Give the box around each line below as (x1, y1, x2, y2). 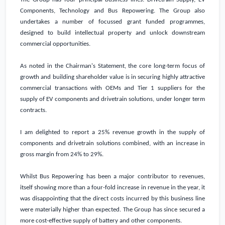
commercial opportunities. (20, 41, 90, 48)
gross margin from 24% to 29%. (20, 151, 103, 158)
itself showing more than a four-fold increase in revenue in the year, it (20, 184, 205, 191)
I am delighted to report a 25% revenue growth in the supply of (20, 129, 205, 136)
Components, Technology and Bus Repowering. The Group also (20, 8, 205, 15)
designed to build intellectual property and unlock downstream (20, 30, 205, 37)
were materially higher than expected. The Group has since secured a (20, 206, 205, 213)
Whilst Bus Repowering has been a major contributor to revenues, (20, 173, 205, 180)
